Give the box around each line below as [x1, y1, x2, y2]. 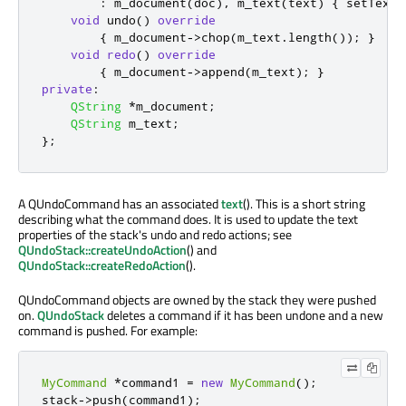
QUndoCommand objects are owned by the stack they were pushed [18, 290, 376, 310]
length [288, 30, 332, 45]
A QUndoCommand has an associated [18, 194, 221, 214]
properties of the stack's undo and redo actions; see [18, 225, 292, 245]
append [201, 64, 245, 80]
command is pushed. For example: [18, 321, 198, 341]
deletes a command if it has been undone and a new [104, 305, 383, 325]
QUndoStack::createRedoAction [18, 256, 186, 275]
